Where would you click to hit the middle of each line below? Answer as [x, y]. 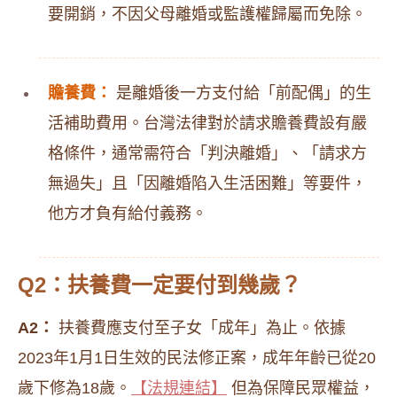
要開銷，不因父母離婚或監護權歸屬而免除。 [207, 14]
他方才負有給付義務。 [128, 214]
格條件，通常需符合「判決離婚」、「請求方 [207, 153]
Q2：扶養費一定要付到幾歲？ [160, 285]
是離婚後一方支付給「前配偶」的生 [241, 93]
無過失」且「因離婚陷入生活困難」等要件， [207, 183]
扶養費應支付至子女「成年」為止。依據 [200, 328]
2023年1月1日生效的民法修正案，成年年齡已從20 [197, 358]
